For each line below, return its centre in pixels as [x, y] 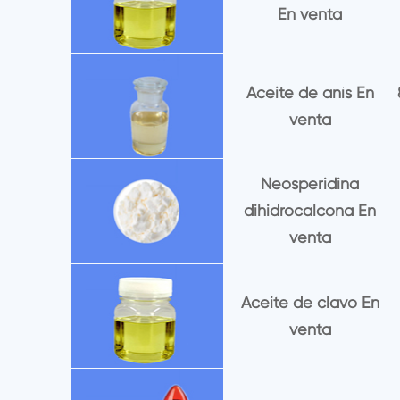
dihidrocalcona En [310, 211]
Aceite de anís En [310, 92]
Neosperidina [310, 184]
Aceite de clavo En [310, 303]
